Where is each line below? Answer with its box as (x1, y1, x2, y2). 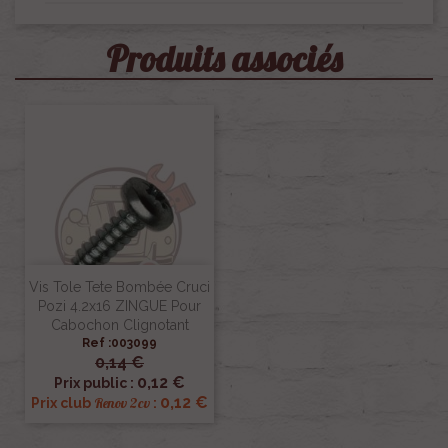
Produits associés (106, 37, 342, 82)
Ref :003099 (82, 336, 157, 351)
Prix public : (54, 375, 137, 392)
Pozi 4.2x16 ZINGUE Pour (38, 298, 201, 315)
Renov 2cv (94, 394, 150, 413)
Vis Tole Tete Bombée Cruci (29, 279, 210, 296)
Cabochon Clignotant (50, 317, 189, 334)
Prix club (31, 395, 94, 412)
